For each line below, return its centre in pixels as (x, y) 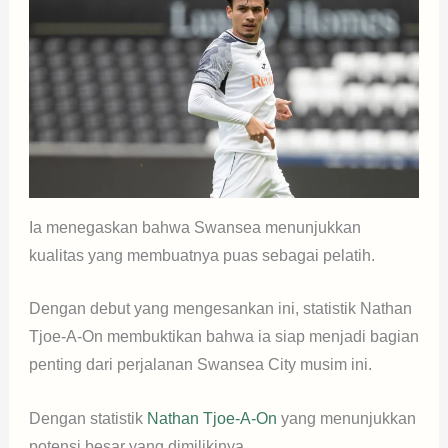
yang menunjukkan (346, 418)
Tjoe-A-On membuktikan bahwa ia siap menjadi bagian (223, 337)
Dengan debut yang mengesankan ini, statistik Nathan (220, 309)
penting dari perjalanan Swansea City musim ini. (200, 365)
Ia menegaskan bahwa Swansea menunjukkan (194, 227)
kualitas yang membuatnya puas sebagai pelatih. (201, 255)
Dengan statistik (87, 418)
